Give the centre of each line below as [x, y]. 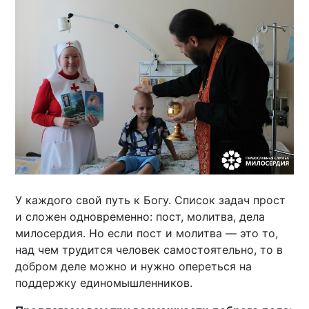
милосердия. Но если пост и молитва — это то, [147, 233]
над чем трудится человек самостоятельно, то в [149, 249]
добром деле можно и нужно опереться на [134, 266]
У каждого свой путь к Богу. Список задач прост [151, 200]
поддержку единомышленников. [104, 282]
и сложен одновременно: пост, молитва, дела [140, 216]
